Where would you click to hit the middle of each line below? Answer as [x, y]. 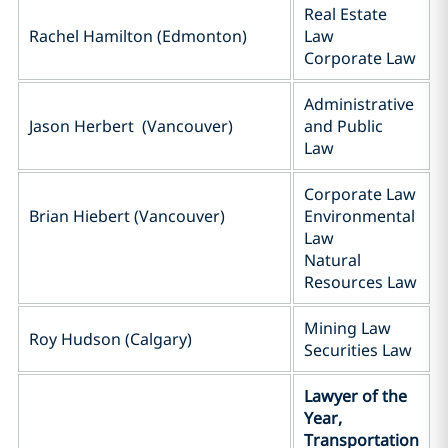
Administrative [359, 104]
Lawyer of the [355, 396]
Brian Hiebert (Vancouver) [127, 216]
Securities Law [358, 350]
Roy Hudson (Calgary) [110, 339]
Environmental [359, 216]
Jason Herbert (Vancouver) [131, 126]
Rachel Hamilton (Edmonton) [138, 36]
